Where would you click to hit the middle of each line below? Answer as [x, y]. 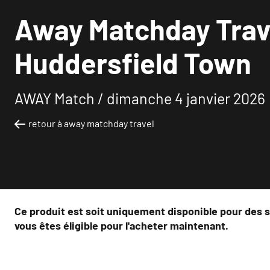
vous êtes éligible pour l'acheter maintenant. [121, 226]
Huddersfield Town [133, 63]
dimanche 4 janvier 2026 [186, 99]
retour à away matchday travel [91, 124]
